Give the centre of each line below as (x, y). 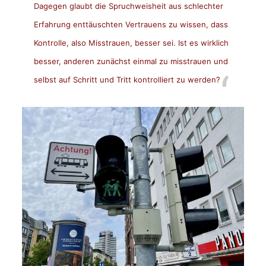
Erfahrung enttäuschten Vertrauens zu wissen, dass (131, 24)
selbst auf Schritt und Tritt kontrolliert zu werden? (127, 79)
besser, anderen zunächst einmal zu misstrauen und (131, 61)
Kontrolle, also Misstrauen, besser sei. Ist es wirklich (131, 42)
